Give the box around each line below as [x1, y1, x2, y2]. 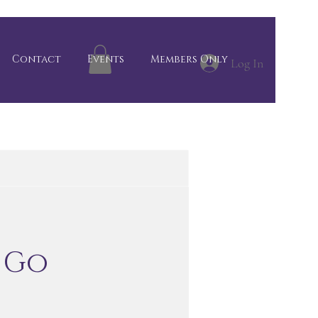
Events [87, 53, 124, 66]
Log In [230, 55, 263, 71]
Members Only [150, 53, 228, 66]
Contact [11, 53, 61, 66]
